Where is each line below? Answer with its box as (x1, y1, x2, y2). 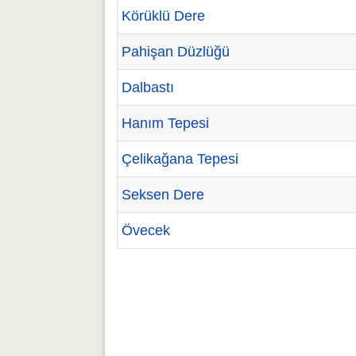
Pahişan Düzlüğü (122, 44, 230, 60)
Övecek (122, 222, 170, 238)
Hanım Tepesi (122, 115, 209, 131)
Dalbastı (122, 79, 174, 95)
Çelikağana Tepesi (122, 151, 238, 167)
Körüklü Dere (122, 8, 205, 24)
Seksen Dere (122, 187, 204, 203)
